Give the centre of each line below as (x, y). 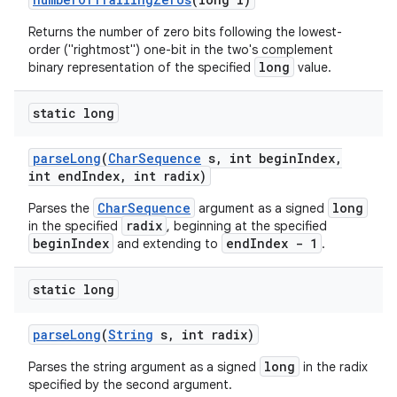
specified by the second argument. (130, 385)
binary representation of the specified (141, 67)
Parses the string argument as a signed (144, 367)
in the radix (334, 367)
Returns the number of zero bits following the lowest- (185, 32)
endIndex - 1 (272, 243)
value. (313, 67)
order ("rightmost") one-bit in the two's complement (181, 50)
